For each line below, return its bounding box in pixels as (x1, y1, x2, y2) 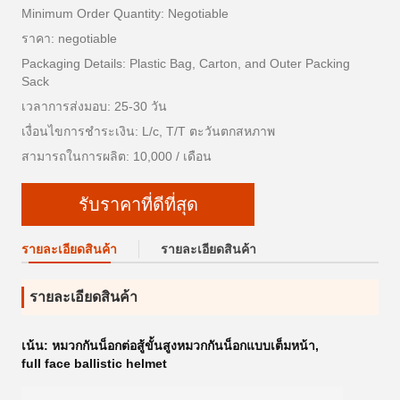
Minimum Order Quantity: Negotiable (21, 6, 229, 21)
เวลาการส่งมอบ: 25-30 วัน (21, 99, 167, 113)
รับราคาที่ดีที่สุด (78, 194, 198, 214)
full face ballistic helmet (21, 356, 167, 371)
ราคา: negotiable (21, 31, 117, 46)
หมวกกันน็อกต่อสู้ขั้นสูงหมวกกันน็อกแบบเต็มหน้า (52, 338, 315, 353)
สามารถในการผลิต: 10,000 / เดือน (21, 149, 212, 163)
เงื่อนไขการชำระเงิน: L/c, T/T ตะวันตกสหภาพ (21, 124, 275, 138)
